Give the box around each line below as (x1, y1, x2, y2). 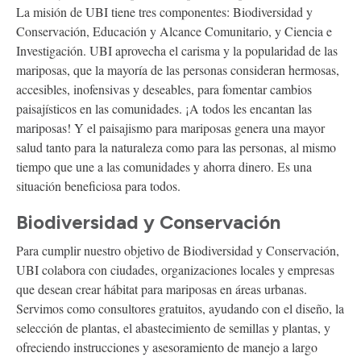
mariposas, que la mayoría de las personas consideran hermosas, (16, 60, 339, 78)
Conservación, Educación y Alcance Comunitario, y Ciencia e (16, 22, 332, 39)
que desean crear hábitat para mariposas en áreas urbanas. (16, 280, 307, 297)
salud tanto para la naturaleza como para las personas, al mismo (16, 138, 336, 156)
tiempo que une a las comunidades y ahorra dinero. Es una (16, 157, 312, 175)
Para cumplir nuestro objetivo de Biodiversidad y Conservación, (16, 241, 339, 259)
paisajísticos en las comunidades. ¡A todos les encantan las (16, 99, 312, 117)
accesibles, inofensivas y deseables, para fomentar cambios (16, 80, 312, 98)
